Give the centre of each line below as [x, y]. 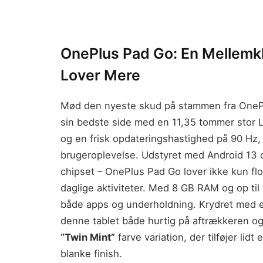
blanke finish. [91, 253]
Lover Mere [100, 75]
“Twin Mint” [88, 237]
